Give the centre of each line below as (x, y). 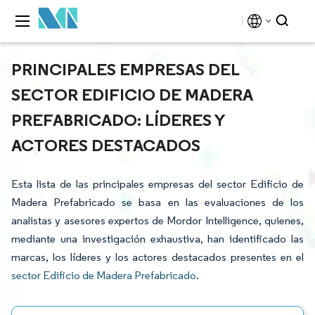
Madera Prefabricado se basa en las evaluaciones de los (157, 202)
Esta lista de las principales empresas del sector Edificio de (157, 184)
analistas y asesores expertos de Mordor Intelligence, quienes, (157, 220)
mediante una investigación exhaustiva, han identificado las (157, 239)
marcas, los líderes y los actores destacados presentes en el (157, 257)
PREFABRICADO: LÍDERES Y (118, 120)
